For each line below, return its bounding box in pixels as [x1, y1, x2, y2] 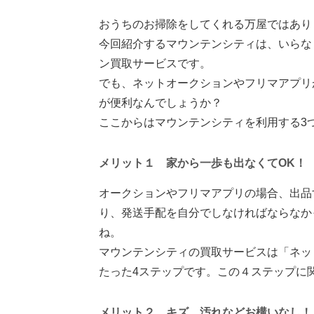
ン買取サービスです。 [99, 57, 211, 69]
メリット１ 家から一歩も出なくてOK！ [99, 156, 306, 169]
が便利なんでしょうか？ [99, 96, 222, 109]
